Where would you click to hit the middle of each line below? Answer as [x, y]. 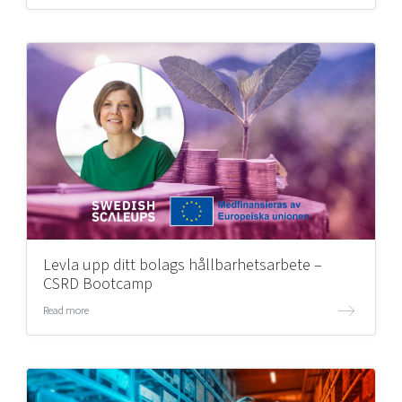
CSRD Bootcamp [97, 284]
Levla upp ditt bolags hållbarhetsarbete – [182, 265]
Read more [66, 310]
